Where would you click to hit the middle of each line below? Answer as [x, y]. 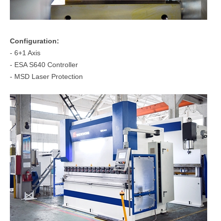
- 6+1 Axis [25, 53]
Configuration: [35, 41]
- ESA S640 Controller [44, 64]
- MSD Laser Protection [46, 76]
